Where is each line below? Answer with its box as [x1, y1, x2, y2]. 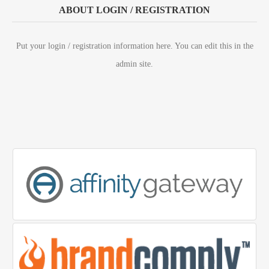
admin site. [116, 59, 153, 68]
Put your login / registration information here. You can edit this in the [16, 41, 253, 50]
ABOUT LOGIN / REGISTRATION [59, 5, 210, 15]
